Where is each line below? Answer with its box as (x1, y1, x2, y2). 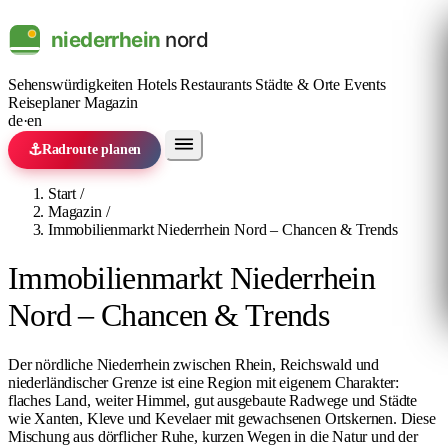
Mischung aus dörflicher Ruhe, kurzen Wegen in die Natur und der (8, 427, 418, 445)
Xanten (34, 409, 80, 427)
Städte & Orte (255, 76, 344, 93)
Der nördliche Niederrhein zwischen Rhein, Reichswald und (8, 355, 380, 373)
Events (343, 76, 386, 93)
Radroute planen (41, 142, 142, 157)
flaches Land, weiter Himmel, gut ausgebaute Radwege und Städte (8, 391, 418, 409)
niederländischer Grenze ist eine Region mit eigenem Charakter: (8, 373, 400, 391)
